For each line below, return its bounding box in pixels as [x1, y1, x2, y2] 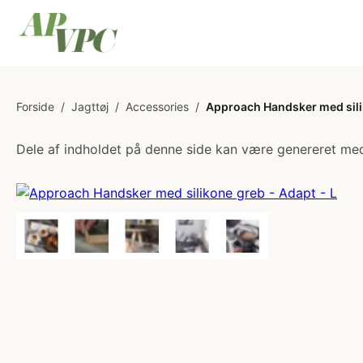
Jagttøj [71, 100, 109, 113]
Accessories [126, 100, 189, 113]
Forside [16, 100, 54, 113]
